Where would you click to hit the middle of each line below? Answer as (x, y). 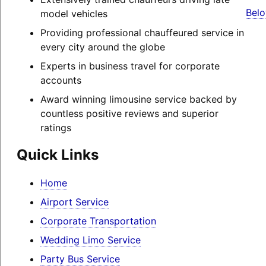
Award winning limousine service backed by (138, 99)
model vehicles (74, 14)
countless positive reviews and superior (129, 114)
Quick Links (57, 155)
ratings (56, 128)
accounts (61, 80)
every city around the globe (102, 47)
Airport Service (74, 202)
